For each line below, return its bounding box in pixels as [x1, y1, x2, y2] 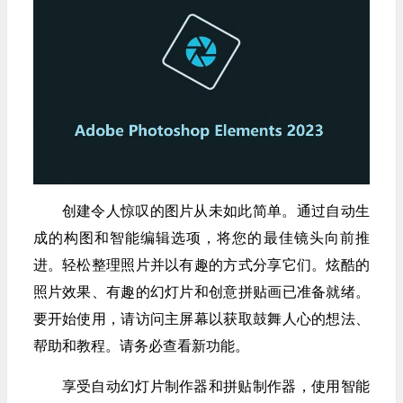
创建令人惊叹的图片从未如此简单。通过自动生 [61, 203, 370, 219]
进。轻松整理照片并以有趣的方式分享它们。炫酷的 [32, 257, 370, 273]
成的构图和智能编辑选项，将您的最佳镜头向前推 [32, 230, 370, 246]
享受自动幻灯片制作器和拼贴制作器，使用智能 [61, 379, 370, 395]
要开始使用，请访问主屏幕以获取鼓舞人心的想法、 [32, 311, 370, 327]
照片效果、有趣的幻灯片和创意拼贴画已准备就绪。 [32, 284, 370, 300]
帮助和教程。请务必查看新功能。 [32, 338, 249, 354]
